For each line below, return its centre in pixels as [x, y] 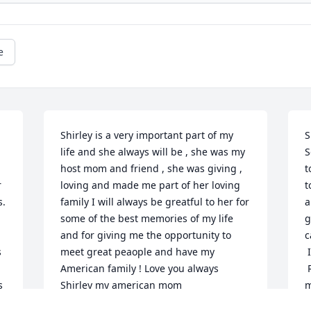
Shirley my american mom [121, 285]
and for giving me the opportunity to [146, 235]
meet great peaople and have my [138, 252]
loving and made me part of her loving [151, 185]
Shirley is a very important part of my [147, 135]
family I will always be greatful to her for [155, 202]
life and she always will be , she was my [153, 152]
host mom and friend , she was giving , [152, 169]
